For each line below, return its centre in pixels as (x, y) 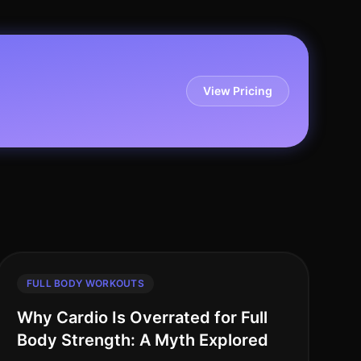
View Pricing (238, 91)
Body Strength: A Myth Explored (142, 340)
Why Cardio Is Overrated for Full (142, 317)
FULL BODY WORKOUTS (85, 283)
